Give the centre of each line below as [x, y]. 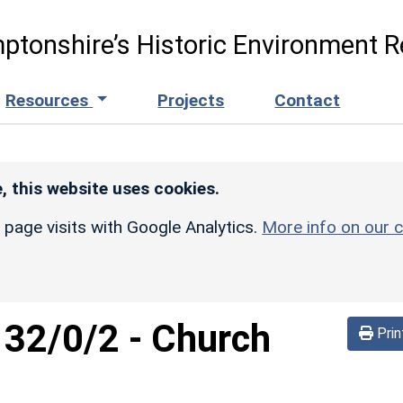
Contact [308, 100]
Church [211, 338]
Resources [49, 100]
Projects [191, 100]
